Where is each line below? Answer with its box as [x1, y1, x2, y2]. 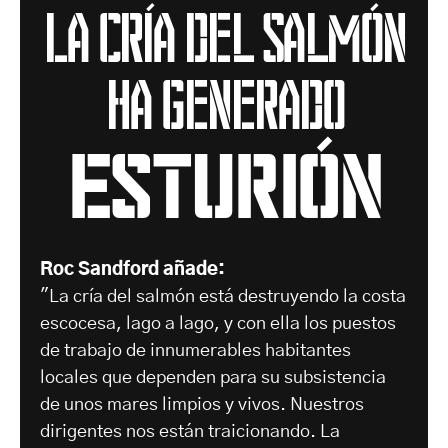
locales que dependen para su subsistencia [40, 369, 386, 388]
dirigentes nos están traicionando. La [40, 423, 340, 442]
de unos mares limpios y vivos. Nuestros [40, 396, 364, 415]
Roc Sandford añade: [40, 261, 225, 280]
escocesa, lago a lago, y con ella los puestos [40, 315, 396, 334]
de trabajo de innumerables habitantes [40, 342, 351, 361]
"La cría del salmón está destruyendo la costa [40, 288, 406, 307]
